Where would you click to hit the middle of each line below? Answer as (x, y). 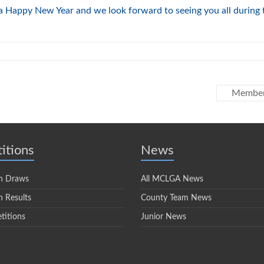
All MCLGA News (172, 179)
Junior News (164, 217)
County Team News (176, 198)
